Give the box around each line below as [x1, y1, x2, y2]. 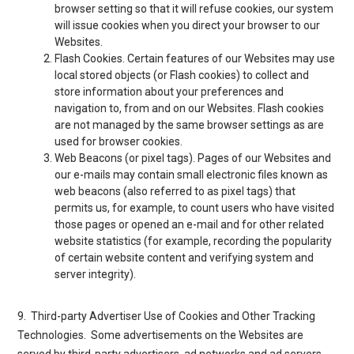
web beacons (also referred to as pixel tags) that [55, 184, 296, 198]
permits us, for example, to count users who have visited [55, 201, 335, 214]
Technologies [17, 328, 85, 341]
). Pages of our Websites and [189, 151, 332, 164]
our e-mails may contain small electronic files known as [55, 168, 329, 181]
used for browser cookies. [55, 134, 183, 148]
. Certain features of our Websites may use [122, 51, 336, 65]
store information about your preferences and [55, 85, 284, 98]
